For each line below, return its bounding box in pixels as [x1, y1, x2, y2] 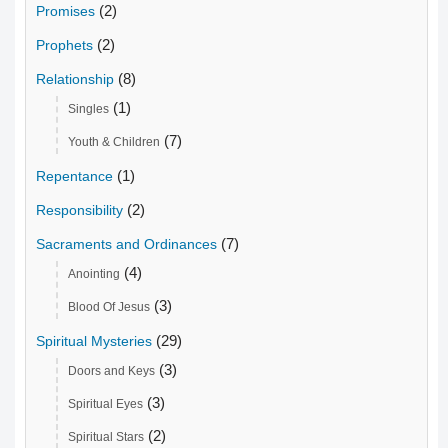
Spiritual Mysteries [36, 333, 152, 350]
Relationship [36, 71, 114, 88]
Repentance [36, 168, 113, 185]
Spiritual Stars [68, 430, 144, 445]
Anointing [68, 267, 120, 282]
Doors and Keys [68, 364, 155, 379]
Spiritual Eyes [68, 397, 143, 412]
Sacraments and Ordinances [36, 236, 217, 253]
